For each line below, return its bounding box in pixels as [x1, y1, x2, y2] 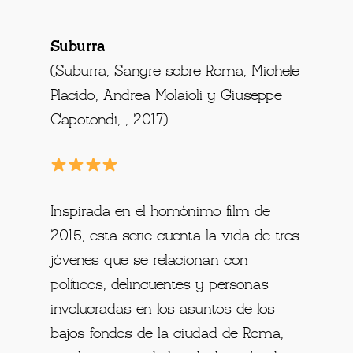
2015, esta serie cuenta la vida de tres [50, 229, 300, 243]
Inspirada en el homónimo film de [50, 204, 271, 219]
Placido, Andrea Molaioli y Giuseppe [50, 88, 283, 103]
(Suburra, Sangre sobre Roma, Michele [50, 64, 300, 79]
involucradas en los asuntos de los [50, 302, 276, 317]
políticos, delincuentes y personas [50, 277, 269, 292]
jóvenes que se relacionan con [50, 253, 249, 268]
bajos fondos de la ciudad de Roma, [50, 326, 284, 341]
